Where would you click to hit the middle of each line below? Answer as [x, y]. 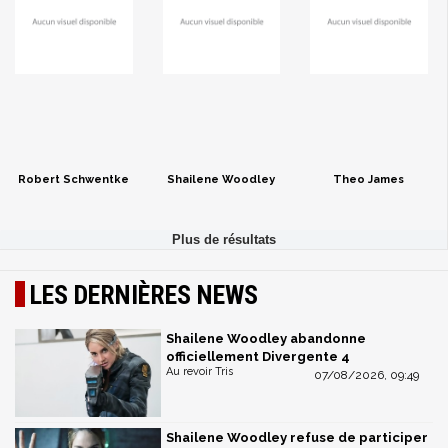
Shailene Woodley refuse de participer [297, 437]
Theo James [369, 180]
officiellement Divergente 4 [258, 356]
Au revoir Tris [199, 371]
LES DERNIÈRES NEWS [144, 294]
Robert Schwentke [74, 180]
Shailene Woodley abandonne [266, 338]
